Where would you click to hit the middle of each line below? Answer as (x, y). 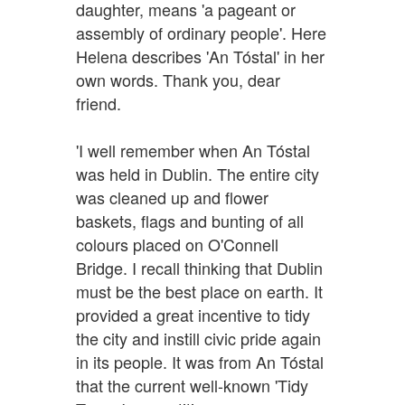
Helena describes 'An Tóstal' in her (200, 56)
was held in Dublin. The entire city (198, 173)
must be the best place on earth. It (199, 291)
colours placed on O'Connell (177, 244)
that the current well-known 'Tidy (192, 385)
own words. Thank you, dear (178, 79)
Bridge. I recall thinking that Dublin (199, 267)
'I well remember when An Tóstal (193, 150)
